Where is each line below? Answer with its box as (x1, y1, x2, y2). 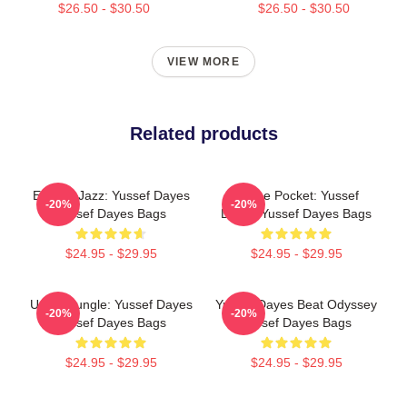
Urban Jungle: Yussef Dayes (29, 297, 193, 312)
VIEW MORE (167, 55, 240, 68)
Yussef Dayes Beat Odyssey (215, 297, 377, 312)
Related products (129, 124, 278, 144)
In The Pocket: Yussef (233, 188, 359, 203)
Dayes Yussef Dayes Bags (221, 206, 372, 221)
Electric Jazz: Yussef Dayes (32, 188, 190, 203)
